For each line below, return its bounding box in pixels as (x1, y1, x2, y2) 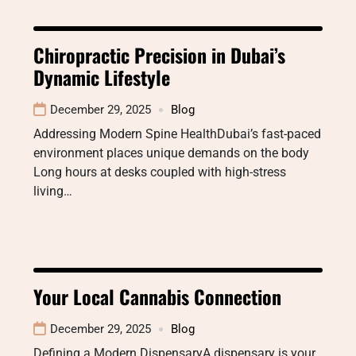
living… (33, 184, 72, 199)
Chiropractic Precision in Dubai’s (33, 41, 285, 69)
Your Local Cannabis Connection (33, 282, 281, 311)
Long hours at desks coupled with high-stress (33, 164, 286, 180)
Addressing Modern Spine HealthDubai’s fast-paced (33, 126, 321, 141)
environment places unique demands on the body (33, 145, 309, 161)
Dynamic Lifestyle (33, 63, 170, 91)
